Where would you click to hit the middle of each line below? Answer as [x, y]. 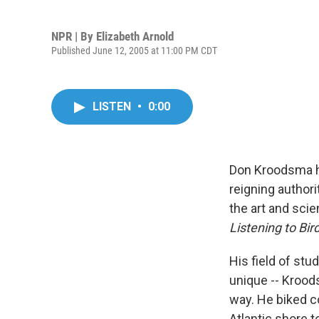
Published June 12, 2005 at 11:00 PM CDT [134, 50]
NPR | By [74, 36]
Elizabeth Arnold [135, 36]
